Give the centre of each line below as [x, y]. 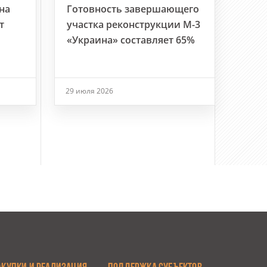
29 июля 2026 [89, 91]
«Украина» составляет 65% [131, 40]
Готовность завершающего [133, 9]
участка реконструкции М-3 [133, 24]
